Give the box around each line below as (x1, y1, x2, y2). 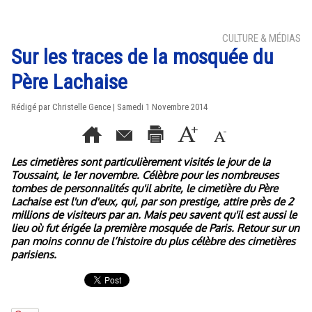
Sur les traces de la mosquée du (11, 45, 274, 69)
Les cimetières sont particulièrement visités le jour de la (11, 155, 270, 169)
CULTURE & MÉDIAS (222, 32, 301, 45)
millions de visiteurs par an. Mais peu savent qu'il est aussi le (11, 208, 297, 221)
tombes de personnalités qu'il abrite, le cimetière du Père (11, 182, 278, 195)
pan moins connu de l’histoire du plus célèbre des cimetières (11, 235, 295, 248)
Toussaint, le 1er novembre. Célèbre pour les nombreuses (11, 169, 279, 182)
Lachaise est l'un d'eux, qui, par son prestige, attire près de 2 (11, 195, 293, 208)
